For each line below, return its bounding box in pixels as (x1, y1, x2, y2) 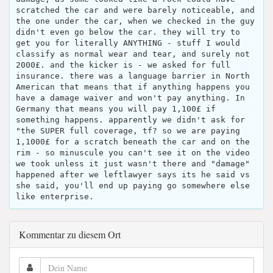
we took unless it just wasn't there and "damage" (16, 159, 250, 168)
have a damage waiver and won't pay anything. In (16, 93, 245, 102)
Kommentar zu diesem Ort (19, 228, 121, 241)
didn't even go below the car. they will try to (16, 27, 240, 37)
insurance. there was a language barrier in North (16, 71, 250, 80)
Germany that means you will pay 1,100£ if (16, 104, 216, 113)
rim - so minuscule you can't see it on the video (16, 148, 250, 157)
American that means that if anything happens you (16, 82, 250, 91)
